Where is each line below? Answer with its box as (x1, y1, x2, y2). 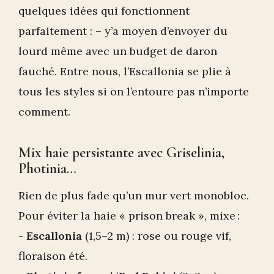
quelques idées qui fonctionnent (18, 4, 190, 18)
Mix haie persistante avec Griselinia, (18, 144, 224, 162)
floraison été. (18, 249, 87, 264)
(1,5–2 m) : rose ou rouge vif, (82, 229, 231, 243)
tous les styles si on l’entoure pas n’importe (18, 84, 249, 99)
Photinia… (18, 160, 76, 178)
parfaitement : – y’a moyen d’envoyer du (18, 24, 228, 39)
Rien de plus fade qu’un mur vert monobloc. (18, 188, 249, 203)
